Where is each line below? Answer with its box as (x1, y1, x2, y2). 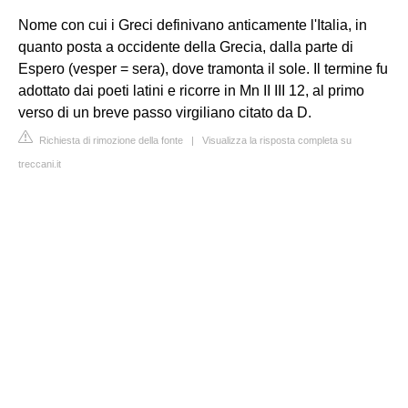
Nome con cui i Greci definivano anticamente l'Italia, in (18, 17, 367, 33)
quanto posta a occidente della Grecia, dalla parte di (18, 39, 353, 55)
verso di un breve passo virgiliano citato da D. (18, 105, 311, 120)
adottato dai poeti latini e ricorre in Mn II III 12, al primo (18, 83, 364, 98)
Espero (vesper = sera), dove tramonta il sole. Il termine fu (18, 61, 388, 76)
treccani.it (18, 158, 61, 169)
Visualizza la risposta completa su (202, 135, 352, 146)
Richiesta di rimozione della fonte (36, 135, 183, 146)
